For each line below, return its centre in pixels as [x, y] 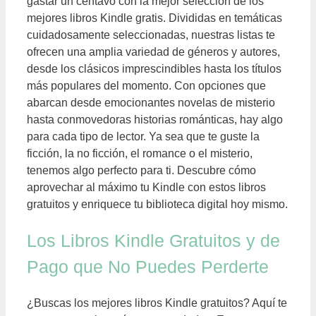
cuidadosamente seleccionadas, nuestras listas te [151, 35]
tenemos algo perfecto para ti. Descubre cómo [141, 171]
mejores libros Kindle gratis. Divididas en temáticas [154, 18]
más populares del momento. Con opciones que [146, 86]
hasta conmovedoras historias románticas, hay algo [155, 120]
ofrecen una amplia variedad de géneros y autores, [153, 52]
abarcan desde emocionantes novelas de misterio [151, 103]
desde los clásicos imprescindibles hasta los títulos [154, 69]
